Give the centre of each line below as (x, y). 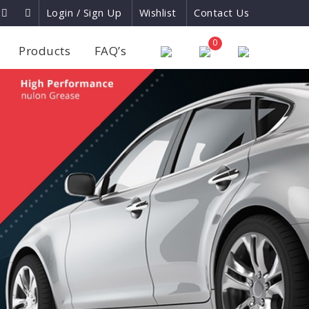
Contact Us (221, 13)
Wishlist (158, 13)
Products (44, 51)
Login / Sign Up (83, 13)
